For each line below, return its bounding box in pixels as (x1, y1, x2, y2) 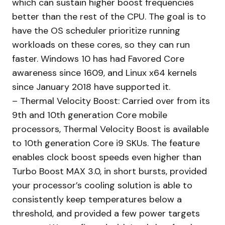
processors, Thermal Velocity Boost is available (12, 123, 209, 136)
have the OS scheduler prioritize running (12, 25, 180, 37)
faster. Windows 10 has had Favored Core (12, 53, 184, 65)
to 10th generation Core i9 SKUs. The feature (12, 137, 200, 150)
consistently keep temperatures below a (12, 193, 182, 206)
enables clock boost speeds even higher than (12, 151, 201, 164)
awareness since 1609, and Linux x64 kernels (12, 67, 197, 79)
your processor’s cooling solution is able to (12, 179, 192, 192)
